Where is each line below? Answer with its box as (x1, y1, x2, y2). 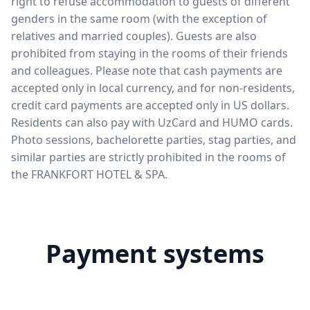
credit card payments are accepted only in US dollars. (11, 98, 289, 113)
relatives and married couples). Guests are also (11, 28, 257, 44)
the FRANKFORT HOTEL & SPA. (11, 167, 167, 182)
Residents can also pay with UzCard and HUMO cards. (11, 115, 293, 130)
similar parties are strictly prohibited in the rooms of (11, 149, 286, 165)
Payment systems (46, 237, 264, 271)
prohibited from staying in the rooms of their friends (11, 46, 288, 61)
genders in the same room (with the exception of (11, 11, 267, 26)
